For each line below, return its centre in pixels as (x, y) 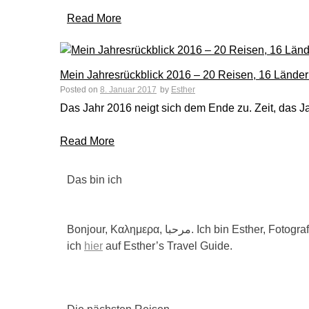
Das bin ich (94, 180)
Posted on (80, 90)
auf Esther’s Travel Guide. (168, 246)
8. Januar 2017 (128, 90)
